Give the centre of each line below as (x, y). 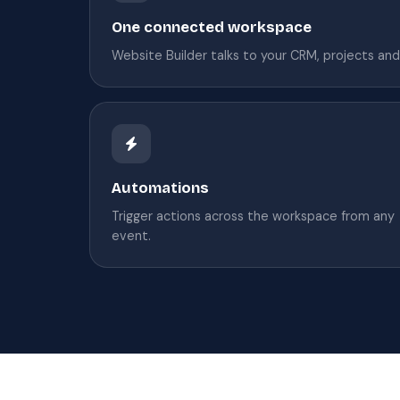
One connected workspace (212, 27)
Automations (160, 187)
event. (131, 235)
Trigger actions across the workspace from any (253, 216)
